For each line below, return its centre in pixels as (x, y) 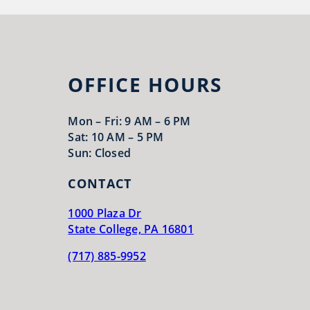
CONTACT (100, 183)
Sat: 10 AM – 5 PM (116, 137)
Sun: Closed (100, 153)
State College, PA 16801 (131, 229)
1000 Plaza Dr (105, 213)
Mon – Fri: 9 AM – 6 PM (129, 121)
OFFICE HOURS (145, 85)
